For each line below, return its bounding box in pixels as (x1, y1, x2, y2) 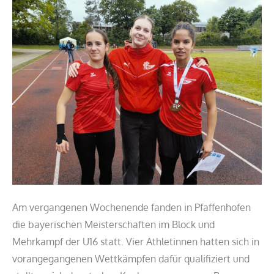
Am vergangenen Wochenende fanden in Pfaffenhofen (12, 201, 251, 213)
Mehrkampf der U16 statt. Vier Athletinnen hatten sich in (12, 235, 259, 248)
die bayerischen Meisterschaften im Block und (12, 218, 215, 231)
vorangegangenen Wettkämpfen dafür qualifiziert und (12, 252, 250, 265)
